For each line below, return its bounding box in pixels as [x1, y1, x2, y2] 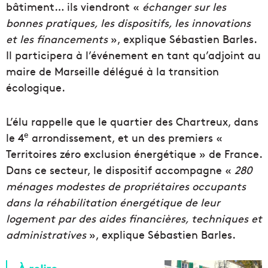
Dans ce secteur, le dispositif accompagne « [6, 162, 234, 178]
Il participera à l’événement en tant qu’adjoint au [6, 47, 261, 63]
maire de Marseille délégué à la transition [6, 63, 219, 79]
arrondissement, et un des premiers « [29, 130, 223, 145]
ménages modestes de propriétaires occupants [6, 178, 246, 194]
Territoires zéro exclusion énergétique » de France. [6, 146, 262, 162]
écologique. [6, 80, 65, 95]
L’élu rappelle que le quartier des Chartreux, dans [6, 114, 258, 129]
